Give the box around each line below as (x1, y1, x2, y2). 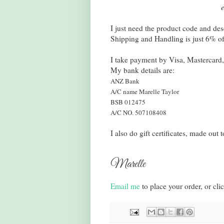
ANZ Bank (110, 76, 139, 86)
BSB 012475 (110, 97, 145, 107)
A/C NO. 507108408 (110, 108, 166, 117)
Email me (110, 180, 140, 191)
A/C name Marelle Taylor (110, 87, 179, 96)
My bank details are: (110, 65, 174, 75)
